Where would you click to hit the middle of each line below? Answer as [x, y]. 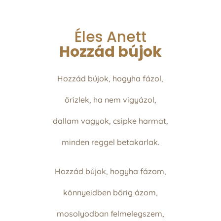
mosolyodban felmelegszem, [110, 213]
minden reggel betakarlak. [110, 142]
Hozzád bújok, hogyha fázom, [110, 171]
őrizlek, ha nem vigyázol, [110, 99]
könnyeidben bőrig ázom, [110, 192]
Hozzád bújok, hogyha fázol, [110, 78]
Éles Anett [110, 37]
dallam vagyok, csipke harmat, [110, 121]
